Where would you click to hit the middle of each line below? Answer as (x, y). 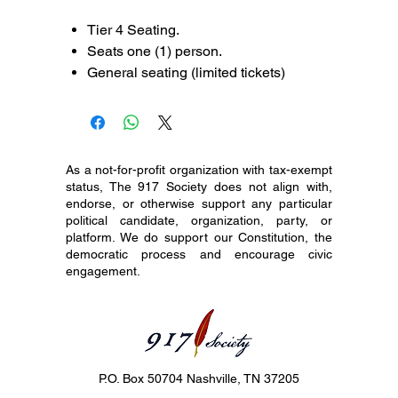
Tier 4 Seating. (133, 30)
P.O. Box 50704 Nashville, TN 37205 (199, 378)
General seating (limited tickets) (186, 72)
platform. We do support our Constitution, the (199, 237)
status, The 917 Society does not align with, (199, 187)
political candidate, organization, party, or (199, 220)
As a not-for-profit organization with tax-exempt (199, 170)
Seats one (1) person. (155, 51)
